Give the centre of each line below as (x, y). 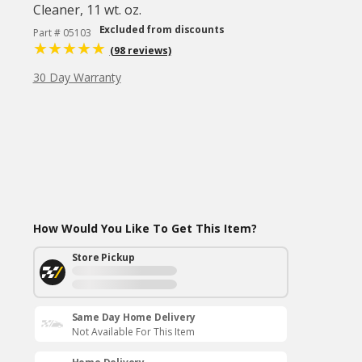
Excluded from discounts (162, 29)
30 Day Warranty (77, 77)
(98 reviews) (140, 51)
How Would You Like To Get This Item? (145, 228)
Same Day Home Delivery (134, 317)
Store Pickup (103, 257)
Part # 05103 (62, 33)
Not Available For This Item (133, 332)
